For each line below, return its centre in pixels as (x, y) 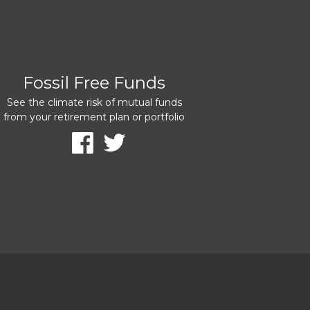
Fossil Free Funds (94, 82)
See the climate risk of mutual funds (94, 102)
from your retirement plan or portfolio (94, 117)
